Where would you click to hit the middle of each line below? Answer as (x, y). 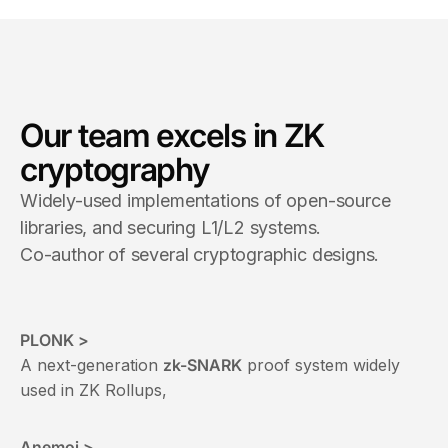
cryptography (114, 169)
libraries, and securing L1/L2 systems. (171, 227)
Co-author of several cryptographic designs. (200, 254)
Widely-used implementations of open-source (205, 200)
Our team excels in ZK (172, 135)
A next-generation (91, 364)
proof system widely (321, 364)
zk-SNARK (202, 364)
